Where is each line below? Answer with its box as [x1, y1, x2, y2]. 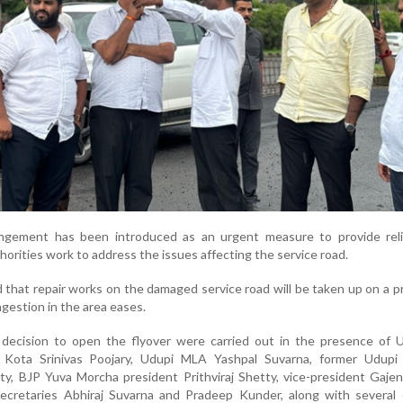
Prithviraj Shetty [183, 368, 276, 384]
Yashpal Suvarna [214, 350, 309, 366]
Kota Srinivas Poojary [4, 350, 131, 366]
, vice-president [275, 368, 371, 384]
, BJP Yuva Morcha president [11, 368, 184, 384]
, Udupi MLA [130, 350, 215, 366]
